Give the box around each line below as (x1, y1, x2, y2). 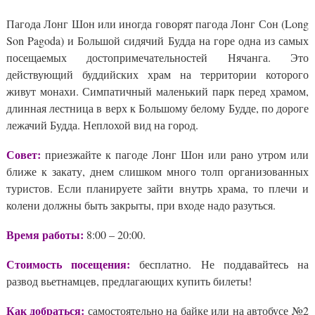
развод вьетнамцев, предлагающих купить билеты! (6, 274, 252, 288)
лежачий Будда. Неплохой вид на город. (6, 117, 198, 132)
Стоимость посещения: (6, 256, 131, 272)
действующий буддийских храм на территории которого (6, 67, 309, 82)
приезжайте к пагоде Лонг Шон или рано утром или (41, 147, 309, 162)
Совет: (6, 146, 41, 162)
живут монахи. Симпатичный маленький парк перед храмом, (6, 84, 309, 98)
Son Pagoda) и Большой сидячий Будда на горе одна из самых (6, 33, 309, 48)
